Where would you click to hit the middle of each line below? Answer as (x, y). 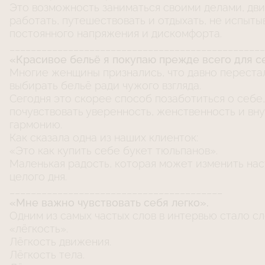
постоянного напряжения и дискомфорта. (116, 34)
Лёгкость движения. (60, 242)
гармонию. (36, 125)
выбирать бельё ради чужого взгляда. (105, 86)
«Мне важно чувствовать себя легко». (109, 203)
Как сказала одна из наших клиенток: (104, 138)
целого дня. (38, 177)
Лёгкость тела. (47, 255)
